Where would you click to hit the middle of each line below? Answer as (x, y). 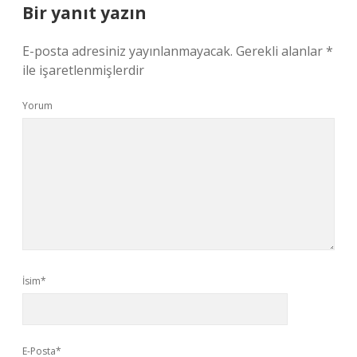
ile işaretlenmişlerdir (83, 70)
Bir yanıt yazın (84, 13)
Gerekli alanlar (281, 51)
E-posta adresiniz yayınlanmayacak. (127, 51)
